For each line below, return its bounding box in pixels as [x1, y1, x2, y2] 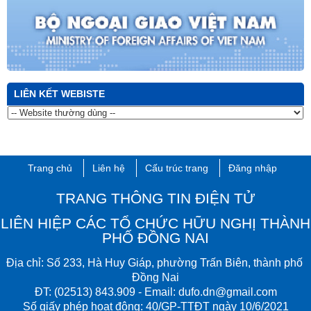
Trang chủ [27, 162, 72, 174]
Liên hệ [92, 162, 125, 174]
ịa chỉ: [14, 256, 47, 269]
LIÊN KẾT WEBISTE [14, 87, 105, 99]
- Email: [135, 285, 178, 298]
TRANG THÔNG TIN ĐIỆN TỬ [56, 190, 255, 206]
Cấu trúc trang [144, 162, 208, 174]
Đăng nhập [228, 162, 277, 174]
